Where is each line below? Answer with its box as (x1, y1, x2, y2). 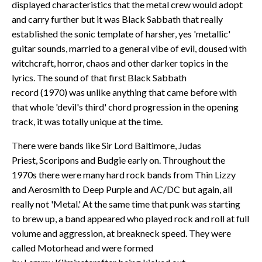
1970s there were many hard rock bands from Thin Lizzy (12, 168, 236, 180)
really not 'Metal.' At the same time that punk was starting (12, 198, 240, 209)
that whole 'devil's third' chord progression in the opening (12, 101, 239, 112)
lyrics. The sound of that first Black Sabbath (12, 71, 187, 83)
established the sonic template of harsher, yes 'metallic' (12, 27, 230, 39)
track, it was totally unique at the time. (12, 115, 163, 127)
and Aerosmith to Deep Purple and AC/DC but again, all (12, 183, 232, 195)
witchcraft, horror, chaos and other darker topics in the (12, 57, 228, 68)
